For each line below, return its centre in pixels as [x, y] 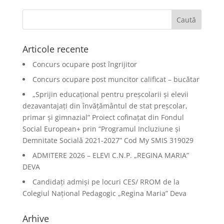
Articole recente [55, 49]
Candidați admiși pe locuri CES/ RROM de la [106, 182]
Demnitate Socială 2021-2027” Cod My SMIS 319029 [108, 140]
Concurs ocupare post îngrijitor [84, 64]
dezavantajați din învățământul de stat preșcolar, [105, 106]
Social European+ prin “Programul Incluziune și [101, 129]
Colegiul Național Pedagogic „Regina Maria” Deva [104, 193]
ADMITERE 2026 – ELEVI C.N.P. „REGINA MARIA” [110, 155]
